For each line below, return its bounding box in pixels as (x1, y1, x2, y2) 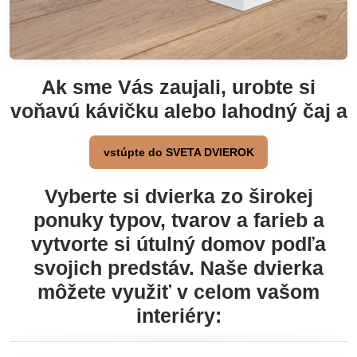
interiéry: (135, 305, 222, 327)
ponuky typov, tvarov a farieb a (33, 210, 324, 231)
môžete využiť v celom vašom (37, 281, 320, 303)
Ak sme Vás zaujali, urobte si (41, 76, 316, 98)
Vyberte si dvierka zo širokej (44, 186, 313, 207)
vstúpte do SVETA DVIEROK (103, 146, 254, 159)
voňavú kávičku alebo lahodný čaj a (10, 100, 347, 122)
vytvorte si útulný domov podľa (31, 233, 326, 255)
